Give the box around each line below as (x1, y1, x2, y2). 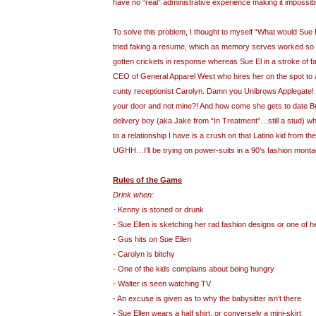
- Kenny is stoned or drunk (113, 205, 204, 214)
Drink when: (113, 190, 154, 200)
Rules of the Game (113, 176, 182, 185)
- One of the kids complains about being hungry (113, 265, 274, 274)
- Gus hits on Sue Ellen (113, 235, 191, 244)
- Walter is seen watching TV (113, 279, 211, 288)
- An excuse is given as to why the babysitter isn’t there (113, 294, 301, 303)
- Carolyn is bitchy (113, 250, 175, 259)
